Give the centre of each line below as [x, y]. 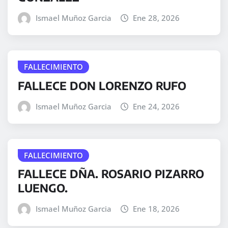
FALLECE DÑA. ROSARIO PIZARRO [111, 174]
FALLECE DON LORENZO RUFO [102, 85]
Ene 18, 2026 [156, 209]
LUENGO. [43, 188]
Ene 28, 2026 [156, 18]
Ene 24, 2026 [156, 106]
